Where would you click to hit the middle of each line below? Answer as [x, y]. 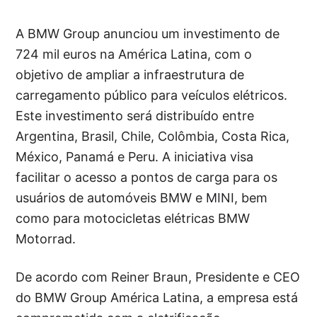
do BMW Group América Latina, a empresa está [157, 298]
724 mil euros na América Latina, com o [134, 54]
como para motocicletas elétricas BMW [133, 218]
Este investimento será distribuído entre [135, 116]
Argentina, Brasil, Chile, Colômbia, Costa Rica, [153, 136]
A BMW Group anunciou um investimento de [148, 34]
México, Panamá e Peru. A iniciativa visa [135, 157]
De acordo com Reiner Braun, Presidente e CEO [158, 277]
